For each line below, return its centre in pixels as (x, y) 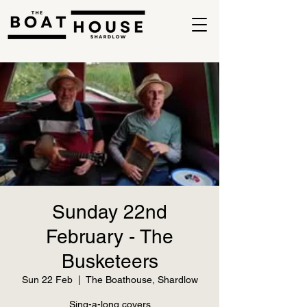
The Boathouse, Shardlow (142, 280)
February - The (110, 236)
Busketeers (110, 261)
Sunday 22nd (110, 212)
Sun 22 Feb (47, 280)
